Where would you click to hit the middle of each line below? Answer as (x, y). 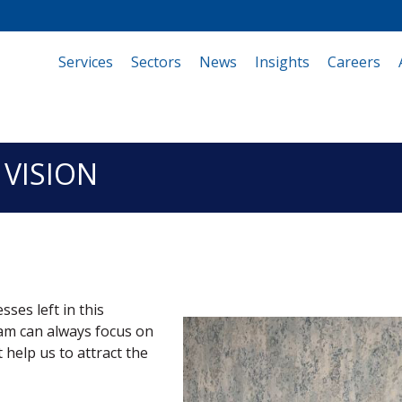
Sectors (156, 61)
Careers (354, 61)
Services (86, 61)
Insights (282, 61)
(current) (143, 61)
